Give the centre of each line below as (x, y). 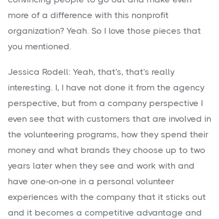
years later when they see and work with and (101, 166)
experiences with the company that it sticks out (107, 197)
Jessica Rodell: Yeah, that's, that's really (91, 72)
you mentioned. (40, 47)
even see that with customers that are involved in (109, 119)
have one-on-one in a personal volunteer (91, 182)
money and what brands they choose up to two (107, 150)
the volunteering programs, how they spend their (108, 135)
